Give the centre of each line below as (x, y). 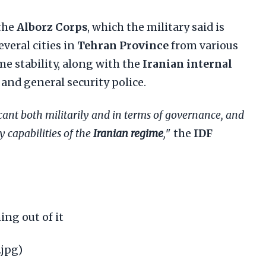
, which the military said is (156, 27)
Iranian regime (128, 134)
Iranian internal (187, 64)
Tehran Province (123, 46)
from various (203, 46)
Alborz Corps (52, 27)
